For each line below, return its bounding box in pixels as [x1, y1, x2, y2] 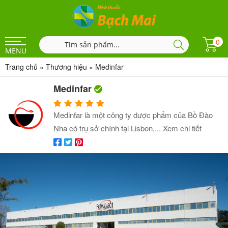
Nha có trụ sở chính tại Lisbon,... [53, 123, 163, 133]
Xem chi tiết [163, 123, 202, 133]
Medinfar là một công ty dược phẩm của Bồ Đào [53, 109, 213, 120]
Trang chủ [5, 62, 38, 72]
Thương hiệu [46, 62, 87, 72]
